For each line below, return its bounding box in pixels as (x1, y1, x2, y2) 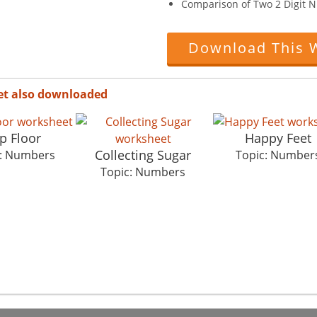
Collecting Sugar (95, 146, 191, 163)
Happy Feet (245, 129, 311, 146)
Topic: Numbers (100, 163, 185, 180)
